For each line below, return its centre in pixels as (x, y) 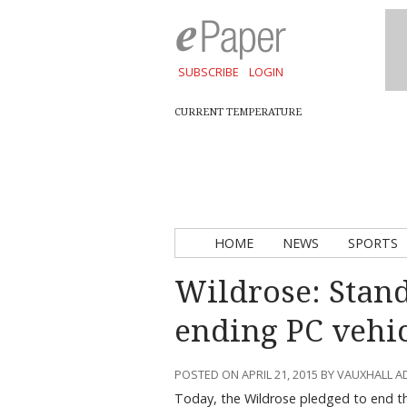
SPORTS (373, 243)
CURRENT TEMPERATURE (238, 112)
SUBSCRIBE (208, 72)
